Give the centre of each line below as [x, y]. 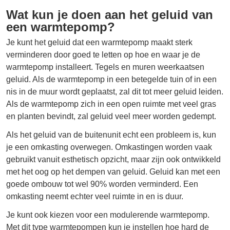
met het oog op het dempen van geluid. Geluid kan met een [113, 171]
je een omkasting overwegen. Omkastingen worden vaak [109, 147]
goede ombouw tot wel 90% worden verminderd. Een [102, 184]
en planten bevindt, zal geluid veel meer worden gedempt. [111, 116]
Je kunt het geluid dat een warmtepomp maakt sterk [99, 42]
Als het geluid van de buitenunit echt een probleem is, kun [111, 135]
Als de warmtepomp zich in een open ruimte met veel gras [111, 104]
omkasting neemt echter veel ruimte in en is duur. [95, 196]
